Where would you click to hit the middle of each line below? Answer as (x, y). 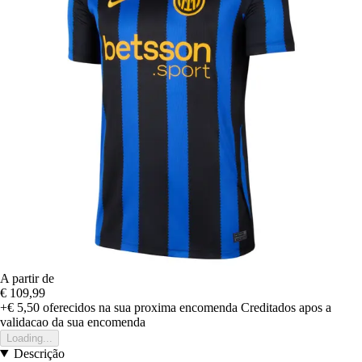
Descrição (39, 353)
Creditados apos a (286, 307)
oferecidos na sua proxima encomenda (139, 307)
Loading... (29, 338)
